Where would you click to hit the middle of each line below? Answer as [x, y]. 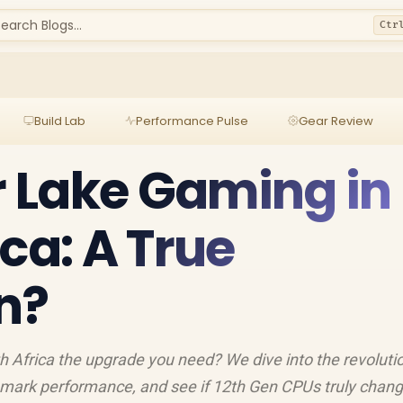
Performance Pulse [192, 121]
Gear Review [336, 121]
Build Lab [59, 121]
